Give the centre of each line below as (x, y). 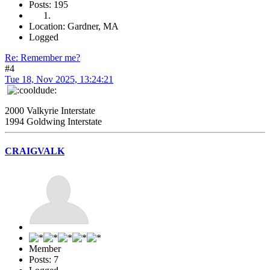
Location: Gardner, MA (74, 27)
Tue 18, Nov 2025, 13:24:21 (59, 80)
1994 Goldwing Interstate (53, 122)
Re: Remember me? (42, 58)
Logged (44, 37)
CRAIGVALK (35, 151)
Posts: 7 (44, 259)
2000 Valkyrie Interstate (50, 111)
